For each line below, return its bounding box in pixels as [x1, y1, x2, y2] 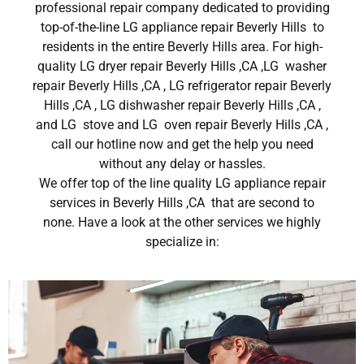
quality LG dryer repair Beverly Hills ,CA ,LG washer [37, 58, 327, 75]
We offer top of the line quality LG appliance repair [38, 175, 326, 192]
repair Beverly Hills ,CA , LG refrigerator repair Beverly [32, 78, 331, 94]
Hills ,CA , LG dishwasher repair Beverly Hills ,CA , [43, 97, 321, 114]
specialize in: [145, 234, 219, 250]
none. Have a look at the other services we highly [43, 214, 321, 231]
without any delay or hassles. [98, 156, 266, 172]
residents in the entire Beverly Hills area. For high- [41, 39, 323, 55]
